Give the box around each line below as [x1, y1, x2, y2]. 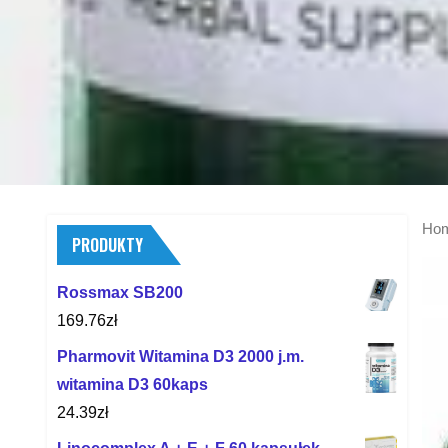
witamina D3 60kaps [57, 375, 208, 393]
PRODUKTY [72, 232, 143, 257]
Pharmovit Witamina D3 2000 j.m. [57, 347, 304, 365]
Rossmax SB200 [57, 283, 183, 301]
